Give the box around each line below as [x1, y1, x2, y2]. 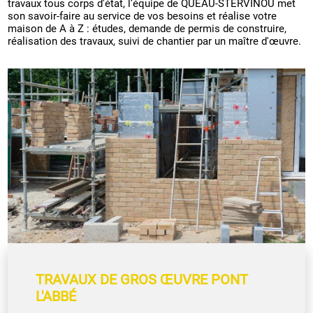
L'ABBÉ [36, 288, 77, 305]
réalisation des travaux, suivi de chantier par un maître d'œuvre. [8, 35, 302, 48]
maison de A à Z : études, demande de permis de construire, [8, 22, 287, 36]
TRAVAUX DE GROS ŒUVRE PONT [36, 271, 249, 289]
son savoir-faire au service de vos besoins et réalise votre [8, 10, 277, 23]
